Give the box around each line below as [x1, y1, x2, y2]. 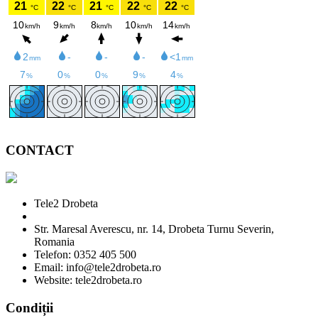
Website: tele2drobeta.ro [34, 273, 142, 286]
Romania [34, 235, 75, 248]
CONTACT [6, 143, 74, 158]
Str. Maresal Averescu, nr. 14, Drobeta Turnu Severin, [34, 222, 274, 235]
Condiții [6, 300, 53, 315]
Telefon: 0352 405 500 [34, 248, 136, 261]
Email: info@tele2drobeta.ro [34, 261, 161, 273]
